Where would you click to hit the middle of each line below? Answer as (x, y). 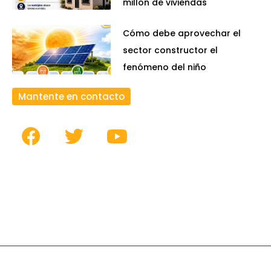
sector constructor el (171, 51)
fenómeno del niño (165, 67)
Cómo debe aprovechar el (182, 34)
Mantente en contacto (71, 97)
